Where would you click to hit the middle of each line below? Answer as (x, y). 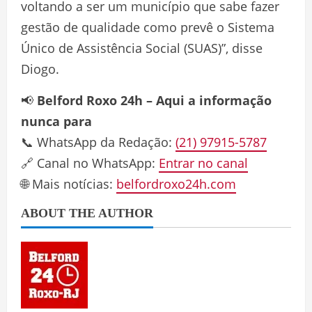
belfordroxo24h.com (176, 184)
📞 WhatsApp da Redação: (98, 142)
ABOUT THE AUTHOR (87, 213)
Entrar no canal (203, 163)
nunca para (56, 121)
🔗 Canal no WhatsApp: (90, 163)
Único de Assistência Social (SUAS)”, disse (142, 48)
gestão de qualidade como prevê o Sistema (148, 27)
